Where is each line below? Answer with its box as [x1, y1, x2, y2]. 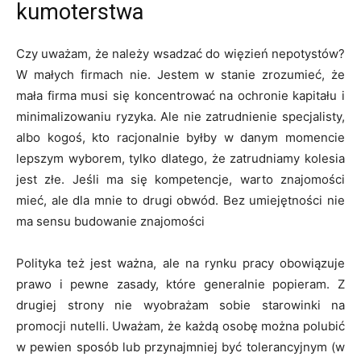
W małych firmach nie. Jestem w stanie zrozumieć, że [16, 67, 345, 82]
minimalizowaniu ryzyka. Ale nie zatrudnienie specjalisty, [16, 109, 345, 124]
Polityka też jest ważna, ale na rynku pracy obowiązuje [16, 255, 345, 271]
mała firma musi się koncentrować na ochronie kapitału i [16, 88, 345, 103]
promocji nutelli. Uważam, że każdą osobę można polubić [16, 318, 345, 334]
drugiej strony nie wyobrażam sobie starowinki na [16, 297, 345, 313]
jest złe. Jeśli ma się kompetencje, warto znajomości [16, 172, 345, 187]
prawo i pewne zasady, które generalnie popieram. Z [16, 276, 345, 292]
